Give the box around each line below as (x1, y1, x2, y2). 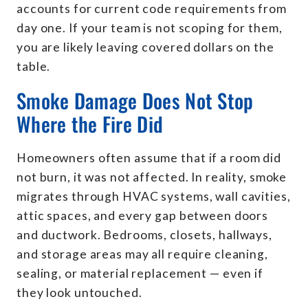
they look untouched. (16, 285, 142, 300)
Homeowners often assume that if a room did (16, 150, 281, 165)
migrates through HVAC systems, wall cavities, (16, 188, 291, 203)
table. (16, 58, 51, 74)
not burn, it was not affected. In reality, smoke (16, 169, 287, 184)
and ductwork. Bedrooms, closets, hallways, (16, 227, 272, 242)
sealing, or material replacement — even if (16, 265, 263, 280)
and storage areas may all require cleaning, (16, 246, 268, 261)
